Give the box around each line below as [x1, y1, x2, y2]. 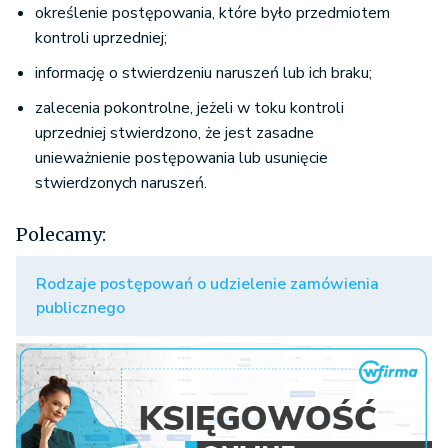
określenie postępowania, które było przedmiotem [35, 2, 390, 25]
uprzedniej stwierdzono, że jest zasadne [35, 122, 314, 145]
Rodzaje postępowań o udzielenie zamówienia [36, 273, 379, 296]
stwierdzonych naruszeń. [35, 172, 207, 195]
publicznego [36, 297, 125, 320]
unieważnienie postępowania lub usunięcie [35, 147, 328, 170]
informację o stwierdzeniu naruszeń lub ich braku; [35, 62, 372, 85]
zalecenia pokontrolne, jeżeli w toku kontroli [35, 97, 344, 120]
